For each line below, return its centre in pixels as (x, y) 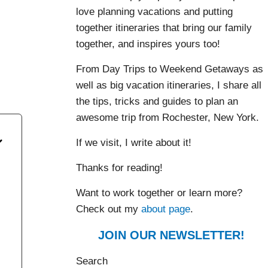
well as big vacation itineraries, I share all (169, 85)
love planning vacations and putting (154, 11)
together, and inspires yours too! (148, 44)
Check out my (109, 209)
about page (166, 209)
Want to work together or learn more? (159, 193)
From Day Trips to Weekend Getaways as (170, 69)
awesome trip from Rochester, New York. (167, 117)
